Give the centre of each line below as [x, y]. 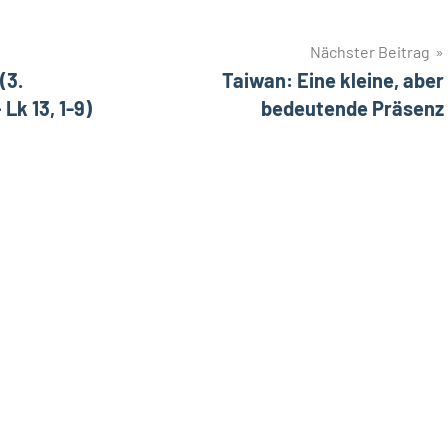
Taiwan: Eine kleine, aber [333, 79]
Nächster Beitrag [370, 51]
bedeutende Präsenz [352, 107]
